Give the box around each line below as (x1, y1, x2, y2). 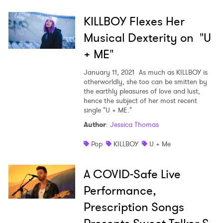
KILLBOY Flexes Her (83, 13, 185, 30)
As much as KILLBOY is (136, 67, 208, 78)
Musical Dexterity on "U (83, 29, 211, 47)
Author (83, 119, 106, 130)
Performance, (83, 182, 156, 200)
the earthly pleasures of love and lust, (83, 86, 200, 97)
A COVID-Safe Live (83, 166, 181, 183)
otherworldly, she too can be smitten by (83, 77, 207, 87)
